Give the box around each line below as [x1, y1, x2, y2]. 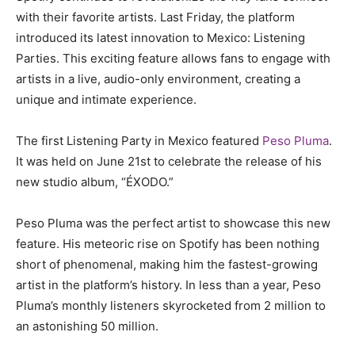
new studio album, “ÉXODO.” [16, 174, 174, 189]
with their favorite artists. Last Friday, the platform [16, 9, 295, 25]
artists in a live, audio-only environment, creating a [16, 71, 300, 86]
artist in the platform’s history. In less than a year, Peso [16, 277, 321, 292]
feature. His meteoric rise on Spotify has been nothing [16, 235, 319, 251]
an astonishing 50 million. [16, 318, 158, 334]
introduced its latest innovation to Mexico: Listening [16, 29, 305, 45]
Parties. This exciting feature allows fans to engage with [16, 50, 330, 66]
